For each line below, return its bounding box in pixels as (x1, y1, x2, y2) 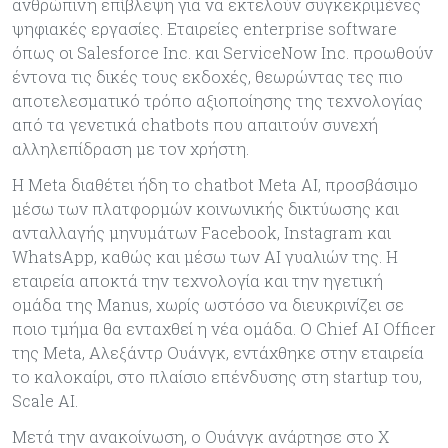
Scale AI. (12, 390, 78, 412)
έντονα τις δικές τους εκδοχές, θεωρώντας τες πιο (12, 66, 403, 88)
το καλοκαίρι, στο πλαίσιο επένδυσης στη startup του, (12, 366, 422, 388)
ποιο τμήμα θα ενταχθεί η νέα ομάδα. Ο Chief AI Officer (12, 318, 436, 340)
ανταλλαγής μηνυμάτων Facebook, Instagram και (12, 222, 391, 244)
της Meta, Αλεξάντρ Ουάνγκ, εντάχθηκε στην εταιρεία (12, 342, 424, 364)
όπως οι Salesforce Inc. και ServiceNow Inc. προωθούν (12, 42, 433, 64)
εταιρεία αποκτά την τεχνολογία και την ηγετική (12, 270, 383, 292)
